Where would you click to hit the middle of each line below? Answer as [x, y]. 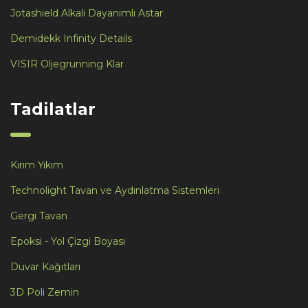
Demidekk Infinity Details [71, 38]
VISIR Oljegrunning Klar [67, 64]
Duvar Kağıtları [45, 266]
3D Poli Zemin [45, 292]
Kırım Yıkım [37, 165]
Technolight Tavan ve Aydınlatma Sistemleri [115, 190]
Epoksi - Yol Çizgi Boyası [68, 241]
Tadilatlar [53, 109]
